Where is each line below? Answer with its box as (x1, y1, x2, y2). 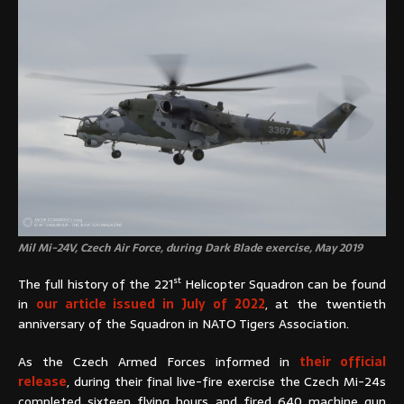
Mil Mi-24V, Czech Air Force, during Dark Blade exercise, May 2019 (18, 238, 363, 257)
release (18, 371, 67, 391)
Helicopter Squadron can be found (180, 273, 386, 294)
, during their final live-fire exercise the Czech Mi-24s (67, 371, 386, 391)
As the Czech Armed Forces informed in (18, 351, 299, 372)
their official (299, 351, 386, 372)
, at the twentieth (264, 293, 387, 314)
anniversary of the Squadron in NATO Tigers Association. (18, 313, 349, 334)
